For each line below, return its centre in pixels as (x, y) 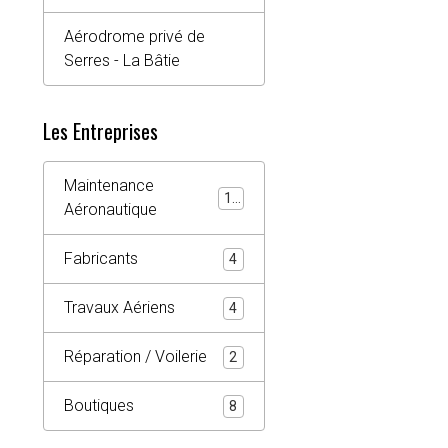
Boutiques (99, 405)
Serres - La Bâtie (122, 60)
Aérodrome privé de (134, 36)
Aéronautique (110, 209)
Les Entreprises (100, 131)
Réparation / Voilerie (135, 356)
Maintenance (109, 185)
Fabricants (101, 258)
